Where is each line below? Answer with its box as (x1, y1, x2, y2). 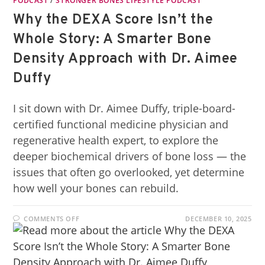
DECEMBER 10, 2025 (185, 214, 252, 223)
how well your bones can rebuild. (13, 181, 179, 195)
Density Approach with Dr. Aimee (13, 50, 238, 68)
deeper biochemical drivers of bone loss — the (13, 149, 247, 163)
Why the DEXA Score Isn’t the (13, 11, 214, 29)
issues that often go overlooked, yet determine (13, 165, 245, 179)
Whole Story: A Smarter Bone (13, 31, 212, 49)
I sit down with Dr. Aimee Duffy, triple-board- (13, 101, 236, 115)
